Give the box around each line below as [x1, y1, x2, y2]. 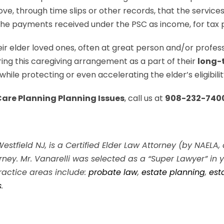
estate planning [141, 166, 205, 178]
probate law [88, 166, 137, 178]
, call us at [124, 92, 165, 104]
